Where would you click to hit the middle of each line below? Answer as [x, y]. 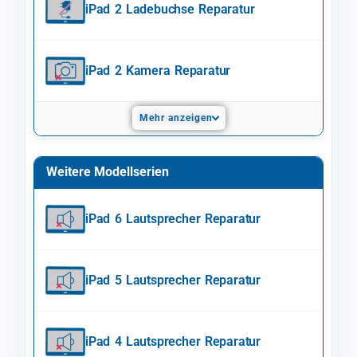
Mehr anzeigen [176, 118]
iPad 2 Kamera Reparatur [158, 70]
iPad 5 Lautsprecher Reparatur [173, 280]
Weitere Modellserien [108, 171]
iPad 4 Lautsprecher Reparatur [173, 341]
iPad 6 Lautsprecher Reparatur [173, 218]
